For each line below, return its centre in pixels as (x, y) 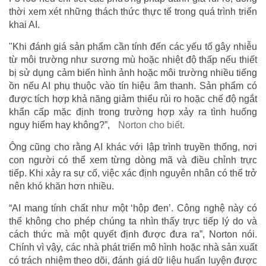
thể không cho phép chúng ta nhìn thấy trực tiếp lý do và (133, 221)
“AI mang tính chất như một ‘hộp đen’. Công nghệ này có (133, 208)
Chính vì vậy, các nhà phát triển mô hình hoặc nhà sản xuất (133, 247)
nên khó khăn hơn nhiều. (61, 186)
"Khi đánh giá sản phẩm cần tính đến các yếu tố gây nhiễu (133, 46)
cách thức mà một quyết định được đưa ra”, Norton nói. (133, 234)
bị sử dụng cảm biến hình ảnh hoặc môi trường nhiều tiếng (133, 72)
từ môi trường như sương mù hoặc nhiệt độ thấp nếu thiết (133, 59)
